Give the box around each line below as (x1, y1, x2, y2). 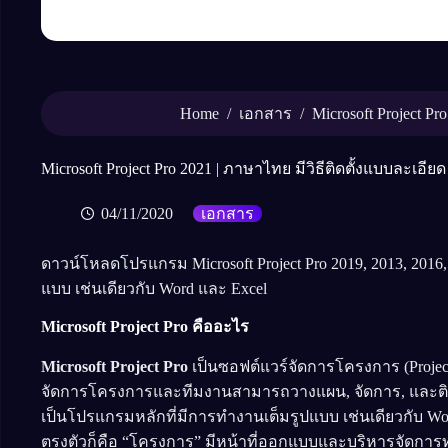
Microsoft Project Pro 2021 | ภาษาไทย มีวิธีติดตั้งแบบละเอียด (41, 160, 446, 177)
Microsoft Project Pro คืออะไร (41, 317, 249, 335)
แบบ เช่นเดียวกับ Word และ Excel (41, 280, 267, 297)
